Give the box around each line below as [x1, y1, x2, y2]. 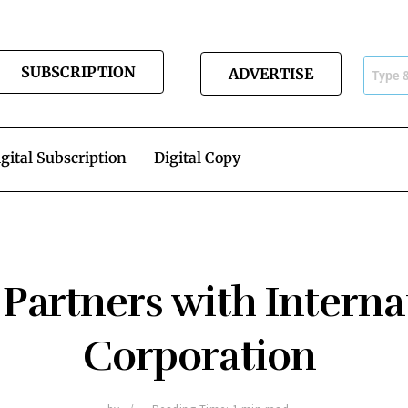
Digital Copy [154, 148, 240, 167]
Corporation [82, 331, 326, 382]
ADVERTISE [228, 65, 313, 83]
